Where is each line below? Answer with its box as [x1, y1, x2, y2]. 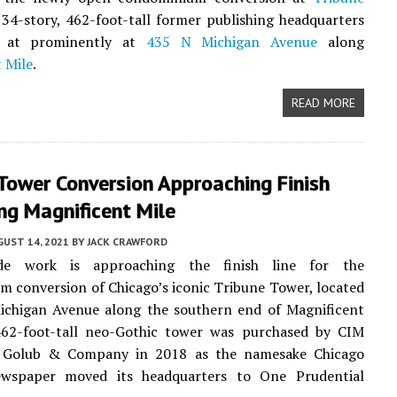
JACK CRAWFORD [87, 235, 167, 248]
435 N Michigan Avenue [145, 32, 318, 51]
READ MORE [291, 95, 355, 111]
